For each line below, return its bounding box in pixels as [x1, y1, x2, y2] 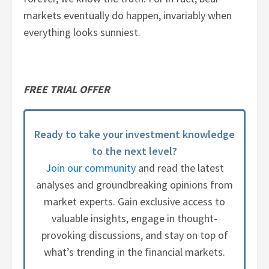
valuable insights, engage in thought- [52, 211, 217, 225]
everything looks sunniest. [23, 25, 141, 40]
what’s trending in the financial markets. [44, 244, 225, 259]
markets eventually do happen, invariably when [23, 8, 232, 23]
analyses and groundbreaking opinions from [36, 177, 233, 192]
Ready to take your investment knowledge [34, 127, 235, 141]
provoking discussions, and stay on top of [41, 228, 228, 242]
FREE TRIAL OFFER [23, 82, 110, 96]
